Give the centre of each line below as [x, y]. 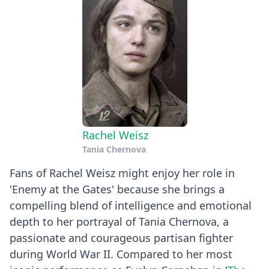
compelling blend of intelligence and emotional [131, 205]
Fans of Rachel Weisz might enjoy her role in [122, 173]
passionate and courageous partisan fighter [121, 237]
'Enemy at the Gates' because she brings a [117, 189]
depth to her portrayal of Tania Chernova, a [119, 221]
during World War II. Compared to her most [121, 254]
